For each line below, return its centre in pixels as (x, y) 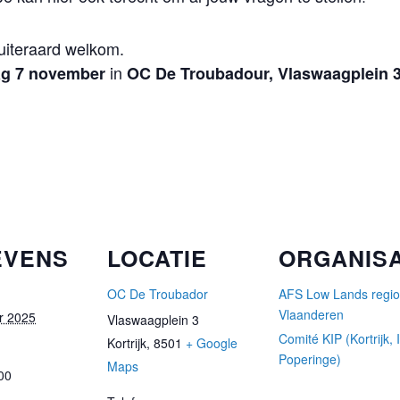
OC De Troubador (158, 293)
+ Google (212, 342)
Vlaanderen (311, 314)
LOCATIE (157, 258)
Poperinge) (310, 358)
